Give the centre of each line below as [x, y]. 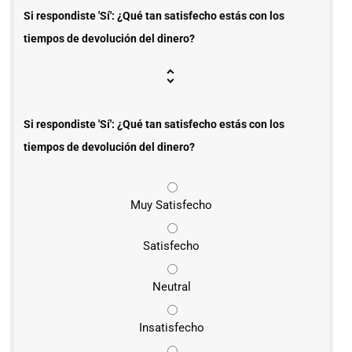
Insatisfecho [171, 327]
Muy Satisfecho [172, 205]
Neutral [171, 286]
